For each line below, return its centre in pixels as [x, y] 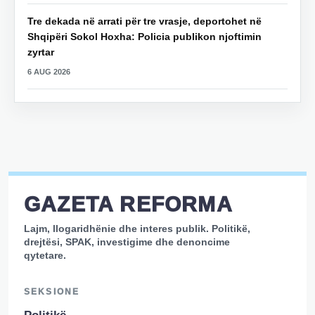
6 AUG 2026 [49, 72]
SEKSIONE [52, 292]
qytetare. [45, 256]
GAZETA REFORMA [128, 205]
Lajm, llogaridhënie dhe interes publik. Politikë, [137, 229]
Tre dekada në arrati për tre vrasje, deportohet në [144, 21]
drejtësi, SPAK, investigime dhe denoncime [127, 242]
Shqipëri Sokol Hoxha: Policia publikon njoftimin [144, 37]
